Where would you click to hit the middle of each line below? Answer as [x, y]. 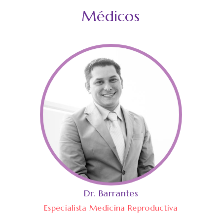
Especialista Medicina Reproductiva [111, 208]
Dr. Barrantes [111, 193]
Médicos [110, 16]
